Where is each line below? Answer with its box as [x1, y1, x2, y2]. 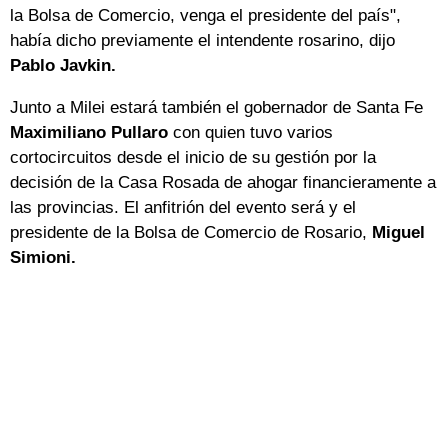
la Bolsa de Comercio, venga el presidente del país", [10, 6, 401, 26]
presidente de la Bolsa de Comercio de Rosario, [10, 223, 372, 243]
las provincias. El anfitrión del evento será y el [10, 198, 356, 218]
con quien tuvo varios [168, 123, 333, 143]
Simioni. [10, 248, 76, 268]
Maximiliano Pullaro [10, 123, 168, 143]
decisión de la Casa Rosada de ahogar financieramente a [10, 173, 436, 193]
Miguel [372, 223, 425, 243]
